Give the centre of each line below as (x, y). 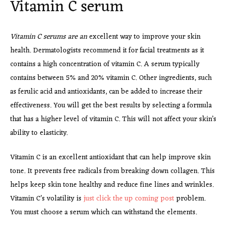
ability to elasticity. (39, 133)
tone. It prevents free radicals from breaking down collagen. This (112, 171)
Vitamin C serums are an (49, 37)
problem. (190, 198)
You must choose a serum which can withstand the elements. (104, 212)
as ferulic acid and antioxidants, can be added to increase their (106, 92)
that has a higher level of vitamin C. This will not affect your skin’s (113, 119)
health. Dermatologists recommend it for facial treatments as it (107, 50)
